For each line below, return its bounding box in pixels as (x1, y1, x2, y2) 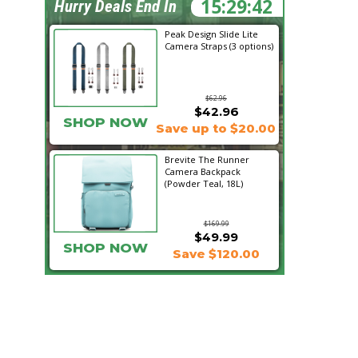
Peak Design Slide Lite (165, 28, 258, 40)
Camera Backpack (165, 165, 241, 177)
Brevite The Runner (165, 153, 249, 165)
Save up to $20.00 (156, 121, 276, 136)
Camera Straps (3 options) (165, 40, 273, 52)
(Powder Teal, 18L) (165, 177, 243, 189)
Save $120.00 (172, 246, 260, 261)
